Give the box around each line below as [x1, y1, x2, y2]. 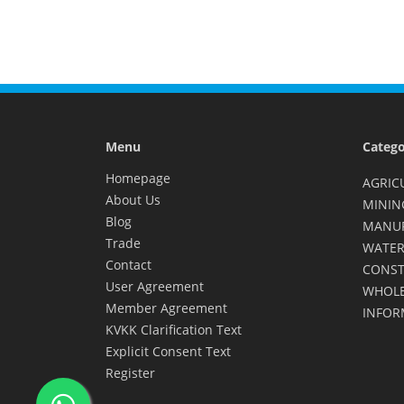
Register [106, 364, 155, 382]
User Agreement [106, 278, 204, 296]
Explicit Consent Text [106, 343, 231, 361]
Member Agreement [106, 299, 227, 317]
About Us [106, 191, 161, 209]
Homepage [106, 170, 170, 188]
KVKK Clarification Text [106, 321, 242, 339]
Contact [106, 256, 151, 274]
